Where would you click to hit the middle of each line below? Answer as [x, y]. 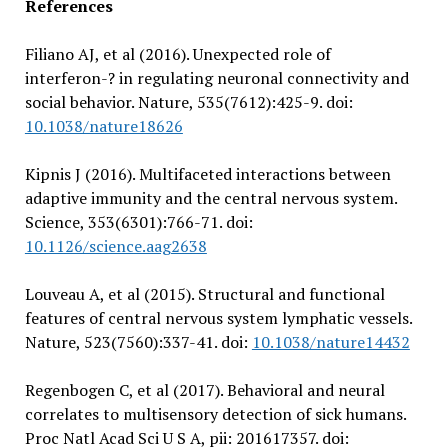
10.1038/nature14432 [330, 342]
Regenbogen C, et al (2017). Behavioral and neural [204, 390]
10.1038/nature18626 [103, 126]
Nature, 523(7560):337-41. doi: [138, 342]
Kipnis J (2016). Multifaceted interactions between [207, 174]
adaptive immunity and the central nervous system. [210, 198]
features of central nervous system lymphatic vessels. [218, 318]
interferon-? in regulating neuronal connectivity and [216, 78]
